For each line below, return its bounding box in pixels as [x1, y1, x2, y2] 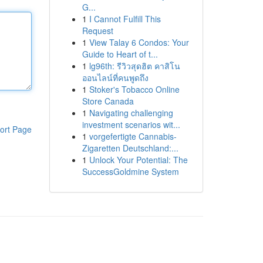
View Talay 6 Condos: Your [89, 36, 189, 48]
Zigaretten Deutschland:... [82, 142, 178, 154]
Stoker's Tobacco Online [89, 83, 180, 95]
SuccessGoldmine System [82, 166, 179, 177]
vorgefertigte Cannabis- [89, 130, 177, 142]
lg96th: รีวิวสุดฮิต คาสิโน [89, 60, 180, 72]
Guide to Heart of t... [82, 48, 158, 60]
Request [82, 25, 113, 36]
